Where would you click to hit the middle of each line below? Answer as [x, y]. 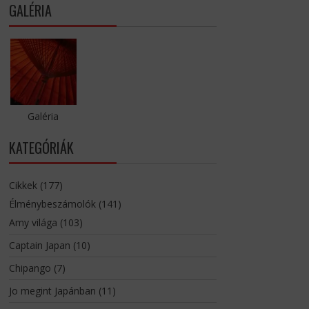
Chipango [30, 268]
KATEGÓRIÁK [41, 148]
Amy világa [33, 223]
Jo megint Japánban [52, 291]
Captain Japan [39, 246]
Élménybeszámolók [52, 204]
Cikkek [23, 186]
